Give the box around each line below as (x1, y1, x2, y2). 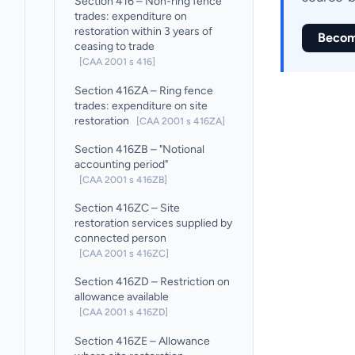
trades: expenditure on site (74, 98, 208, 113)
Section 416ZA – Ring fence (74, 83, 214, 97)
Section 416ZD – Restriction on (74, 275, 231, 289)
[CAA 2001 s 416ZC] (79, 247, 170, 260)
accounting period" (74, 157, 169, 171)
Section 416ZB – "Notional (74, 142, 205, 156)
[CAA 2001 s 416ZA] (136, 114, 226, 127)
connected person (74, 231, 167, 246)
